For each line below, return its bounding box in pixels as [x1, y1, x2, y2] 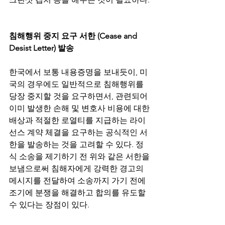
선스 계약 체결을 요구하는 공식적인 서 [9, 128, 148, 137]
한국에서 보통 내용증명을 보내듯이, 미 [9, 67, 148, 77]
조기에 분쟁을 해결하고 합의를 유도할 [9, 188, 148, 197]
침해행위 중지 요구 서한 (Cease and [9, 31, 139, 41]
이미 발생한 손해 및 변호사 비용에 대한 [9, 103, 152, 113]
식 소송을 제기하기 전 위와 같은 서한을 [9, 152, 152, 161]
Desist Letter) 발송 [9, 43, 74, 53]
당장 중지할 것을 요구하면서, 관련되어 [9, 91, 150, 101]
